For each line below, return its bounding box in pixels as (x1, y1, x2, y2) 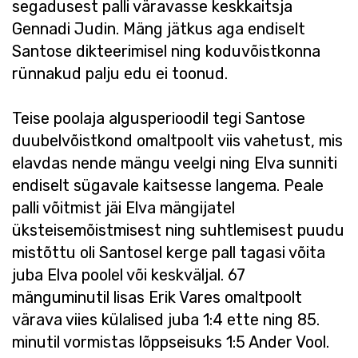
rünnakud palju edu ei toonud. (12, 64, 228, 83)
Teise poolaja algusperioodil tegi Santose (12, 109, 305, 128)
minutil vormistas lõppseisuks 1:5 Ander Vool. (12, 332, 329, 352)
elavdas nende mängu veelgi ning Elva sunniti (12, 153, 337, 173)
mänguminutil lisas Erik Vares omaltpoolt (12, 288, 302, 307)
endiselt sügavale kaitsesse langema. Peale (12, 176, 324, 195)
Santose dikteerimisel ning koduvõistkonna (12, 42, 320, 61)
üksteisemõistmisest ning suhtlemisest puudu (12, 221, 344, 240)
